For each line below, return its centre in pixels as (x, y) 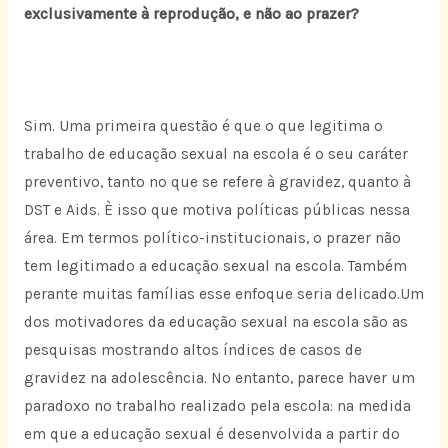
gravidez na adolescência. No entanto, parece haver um (219, 378)
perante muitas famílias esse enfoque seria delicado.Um (223, 294)
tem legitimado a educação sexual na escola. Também (215, 266)
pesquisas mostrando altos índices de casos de (192, 350)
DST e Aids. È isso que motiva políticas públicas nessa (216, 210)
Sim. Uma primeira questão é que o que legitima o (203, 126)
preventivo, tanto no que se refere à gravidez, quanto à (217, 182)
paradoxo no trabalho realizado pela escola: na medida (217, 406)
